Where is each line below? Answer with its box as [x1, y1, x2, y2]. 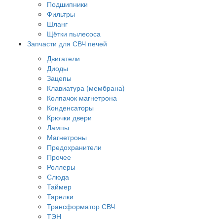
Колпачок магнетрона [47, 92, 117, 103]
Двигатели [47, 53, 80, 63]
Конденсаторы [47, 102, 94, 112]
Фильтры [47, 8, 75, 19]
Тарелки [47, 191, 74, 201]
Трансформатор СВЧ [47, 201, 115, 211]
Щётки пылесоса [47, 28, 101, 38]
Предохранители [47, 142, 102, 152]
